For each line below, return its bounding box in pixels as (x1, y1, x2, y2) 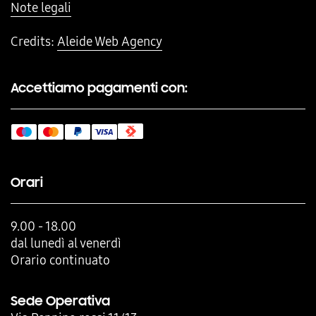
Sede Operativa (11, 292, 110, 309)
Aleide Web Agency (57, 32, 162, 50)
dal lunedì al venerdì (11, 233, 121, 252)
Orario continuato (11, 250, 110, 269)
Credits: (11, 32, 57, 50)
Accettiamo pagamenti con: (11, 79, 188, 96)
